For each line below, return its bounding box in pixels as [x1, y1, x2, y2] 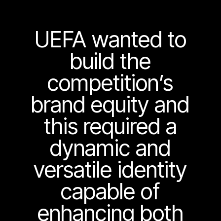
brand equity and [31, 91, 190, 118]
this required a [43, 113, 177, 140]
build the [70, 48, 151, 75]
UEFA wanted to [34, 26, 186, 53]
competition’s [47, 70, 174, 97]
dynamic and [50, 135, 171, 162]
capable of [61, 178, 160, 205]
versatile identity [34, 156, 187, 184]
